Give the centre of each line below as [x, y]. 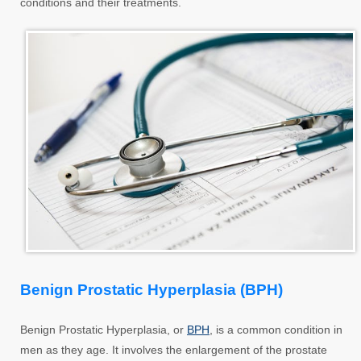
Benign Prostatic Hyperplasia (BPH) [151, 289]
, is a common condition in [276, 329]
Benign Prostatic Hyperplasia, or [104, 329]
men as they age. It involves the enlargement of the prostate [174, 349]
